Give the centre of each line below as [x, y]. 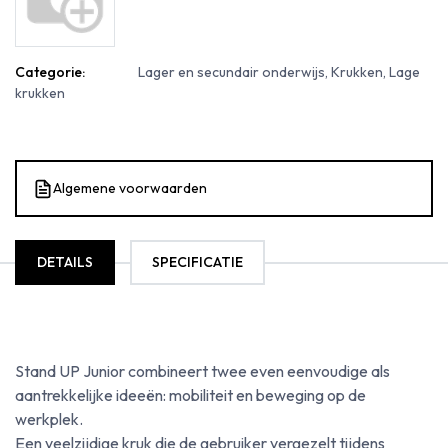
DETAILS [65, 262]
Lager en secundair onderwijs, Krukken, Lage [279, 72]
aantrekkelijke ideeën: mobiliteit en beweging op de [190, 395]
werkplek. [49, 419]
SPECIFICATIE [197, 262]
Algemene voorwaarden [130, 188]
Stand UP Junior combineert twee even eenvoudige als [202, 371]
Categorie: [50, 72]
